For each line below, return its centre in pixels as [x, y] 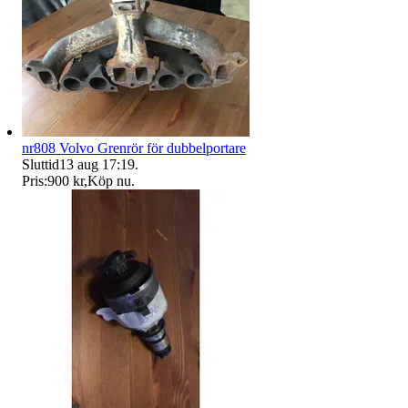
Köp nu [109, 180]
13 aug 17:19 [97, 164]
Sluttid [41, 164]
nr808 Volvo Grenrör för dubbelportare [134, 148]
